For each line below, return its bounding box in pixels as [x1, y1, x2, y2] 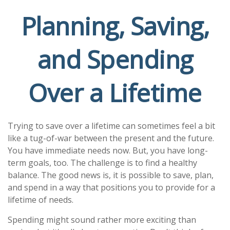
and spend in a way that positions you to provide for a [8, 182, 215, 193]
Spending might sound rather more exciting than [8, 214, 196, 225]
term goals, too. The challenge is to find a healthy [8, 157, 197, 168]
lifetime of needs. [8, 194, 73, 205]
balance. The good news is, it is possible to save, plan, [8, 169, 214, 181]
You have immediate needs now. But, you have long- [8, 145, 208, 156]
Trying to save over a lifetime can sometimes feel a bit [8, 120, 215, 131]
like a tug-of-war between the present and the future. [8, 132, 214, 144]
